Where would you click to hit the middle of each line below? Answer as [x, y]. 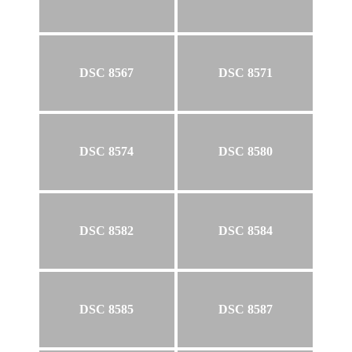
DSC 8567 [107, 73]
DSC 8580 [245, 152]
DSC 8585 [107, 310]
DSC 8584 [245, 230]
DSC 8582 [107, 230]
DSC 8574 [107, 152]
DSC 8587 [245, 310]
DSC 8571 [245, 73]
